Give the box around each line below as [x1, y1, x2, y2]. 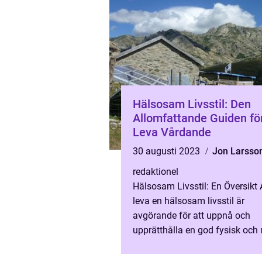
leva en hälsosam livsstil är [133, 195, 244, 206]
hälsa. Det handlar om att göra [133, 239, 258, 250]
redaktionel [133, 166, 178, 177]
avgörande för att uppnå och [133, 210, 250, 221]
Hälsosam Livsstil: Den [133, 97, 251, 111]
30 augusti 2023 [133, 146, 202, 157]
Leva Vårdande [133, 125, 211, 139]
